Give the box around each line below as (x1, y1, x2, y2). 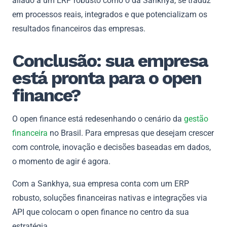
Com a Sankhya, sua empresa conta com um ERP (12, 178, 189, 188)
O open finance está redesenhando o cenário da (12, 113, 184, 124)
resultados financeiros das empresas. (12, 23, 145, 33)
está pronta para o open (12, 67, 201, 89)
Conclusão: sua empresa (12, 50, 208, 71)
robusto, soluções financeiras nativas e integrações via (12, 193, 207, 203)
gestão (184, 113, 208, 124)
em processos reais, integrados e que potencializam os (12, 9, 207, 19)
